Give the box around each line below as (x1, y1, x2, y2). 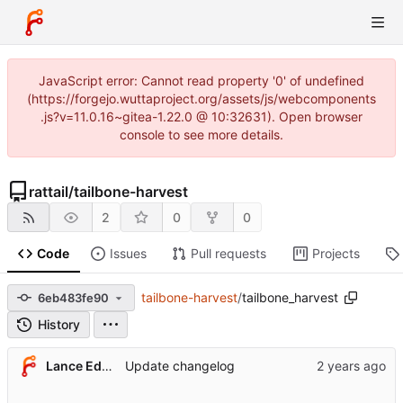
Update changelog (124, 358, 235, 374)
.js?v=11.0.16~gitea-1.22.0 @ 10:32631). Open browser (40, 109, 363, 124)
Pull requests (190, 246, 266, 262)
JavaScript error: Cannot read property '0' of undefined (39, 73, 364, 88)
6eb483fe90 (38, 290, 109, 305)
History (38, 317, 80, 333)
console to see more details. (120, 127, 283, 142)
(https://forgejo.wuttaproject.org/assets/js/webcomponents (27, 91, 376, 106)
